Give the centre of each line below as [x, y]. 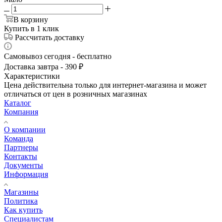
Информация [26, 174]
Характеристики [32, 76]
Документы [24, 165]
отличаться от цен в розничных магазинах [76, 94]
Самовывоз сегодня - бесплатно [58, 56]
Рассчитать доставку [50, 37]
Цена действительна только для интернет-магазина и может [105, 85]
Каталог [18, 103]
